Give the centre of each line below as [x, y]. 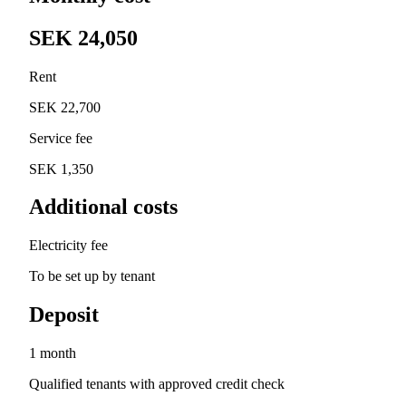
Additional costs [103, 207]
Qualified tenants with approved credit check [157, 384]
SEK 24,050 [83, 38]
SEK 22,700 [65, 107]
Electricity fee [68, 246]
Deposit [64, 315]
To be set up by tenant [92, 276]
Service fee [61, 138]
